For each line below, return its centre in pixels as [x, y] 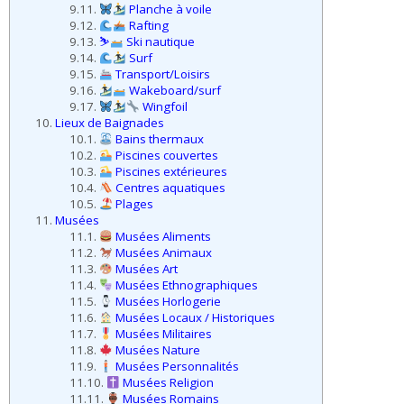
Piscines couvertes [166, 156]
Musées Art [146, 269]
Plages [133, 204]
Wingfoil [164, 107]
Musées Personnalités [176, 367]
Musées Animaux [163, 253]
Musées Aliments [162, 237]
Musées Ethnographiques [186, 285]
